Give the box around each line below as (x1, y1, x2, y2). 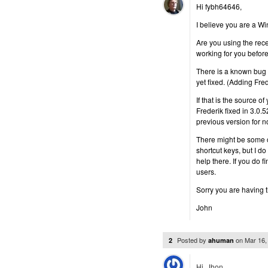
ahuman (208, 236, 234, 245)
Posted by (177, 235, 208, 245)
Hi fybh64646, (196, 1, 242, 11)
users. (196, 166, 216, 176)
